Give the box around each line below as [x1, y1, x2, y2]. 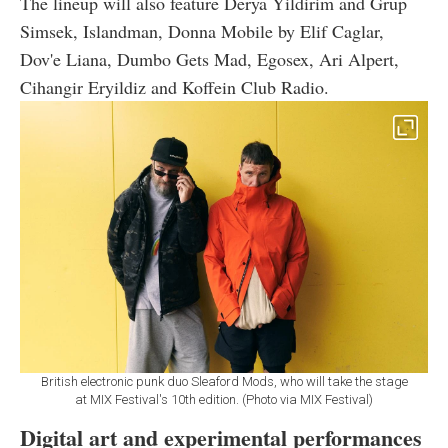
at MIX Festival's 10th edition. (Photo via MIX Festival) [75, 391, 373, 407]
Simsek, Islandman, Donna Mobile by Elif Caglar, [20, 19, 384, 44]
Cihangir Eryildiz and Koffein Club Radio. [20, 75, 329, 100]
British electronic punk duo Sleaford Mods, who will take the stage [40, 373, 408, 389]
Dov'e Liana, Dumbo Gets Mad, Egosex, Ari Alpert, [20, 47, 399, 72]
